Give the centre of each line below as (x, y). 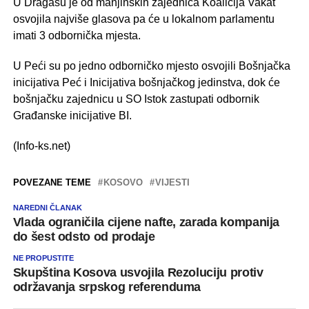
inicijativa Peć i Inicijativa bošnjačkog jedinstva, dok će (146, 82)
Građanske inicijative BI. (72, 115)
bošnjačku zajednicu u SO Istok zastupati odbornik (136, 99)
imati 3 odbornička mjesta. (77, 35)
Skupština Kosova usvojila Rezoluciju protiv (138, 272)
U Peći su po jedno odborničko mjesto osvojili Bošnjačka (151, 66)
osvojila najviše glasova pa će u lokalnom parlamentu (143, 19)
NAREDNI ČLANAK (47, 207)
